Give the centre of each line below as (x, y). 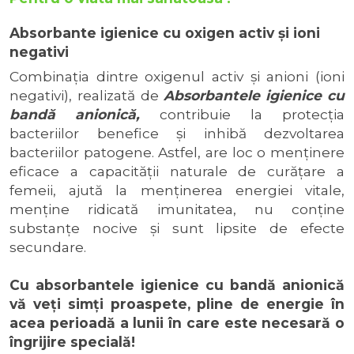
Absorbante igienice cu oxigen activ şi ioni (165, 33)
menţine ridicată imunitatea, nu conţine (177, 209)
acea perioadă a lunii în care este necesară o (177, 323)
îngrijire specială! (72, 342)
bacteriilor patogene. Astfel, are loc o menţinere (177, 152)
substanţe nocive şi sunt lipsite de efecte (177, 228)
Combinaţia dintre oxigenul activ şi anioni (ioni (177, 76)
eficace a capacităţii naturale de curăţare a (177, 171)
